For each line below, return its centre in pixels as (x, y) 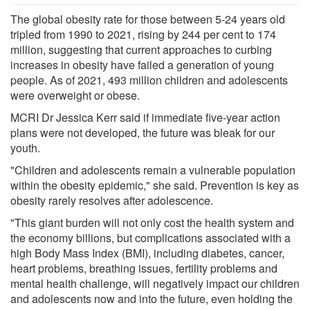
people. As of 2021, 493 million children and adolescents (149, 80)
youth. (25, 147)
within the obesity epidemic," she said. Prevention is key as (155, 185)
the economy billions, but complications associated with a (151, 237)
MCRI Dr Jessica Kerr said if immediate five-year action (145, 117)
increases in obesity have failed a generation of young (142, 64)
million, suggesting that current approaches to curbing (141, 49)
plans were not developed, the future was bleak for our (143, 132)
